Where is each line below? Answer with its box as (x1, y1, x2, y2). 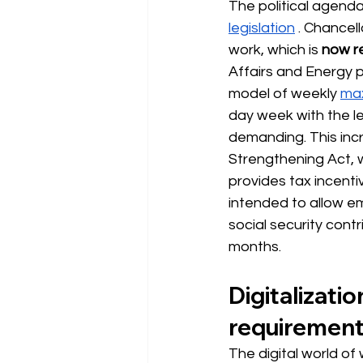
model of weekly (228, 85, 337, 101)
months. (228, 238, 281, 254)
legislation (228, 19, 295, 36)
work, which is (228, 41, 318, 58)
